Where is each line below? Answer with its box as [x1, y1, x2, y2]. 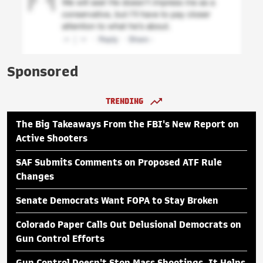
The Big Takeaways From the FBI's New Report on [16, 120, 239, 130]
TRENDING [106, 96, 143, 107]
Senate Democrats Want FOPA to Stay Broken [16, 196, 218, 206]
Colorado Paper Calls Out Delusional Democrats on [16, 220, 241, 230]
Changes [16, 172, 54, 182]
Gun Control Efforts [16, 234, 104, 244]
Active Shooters [16, 134, 87, 144]
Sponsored [7, 65, 78, 79]
